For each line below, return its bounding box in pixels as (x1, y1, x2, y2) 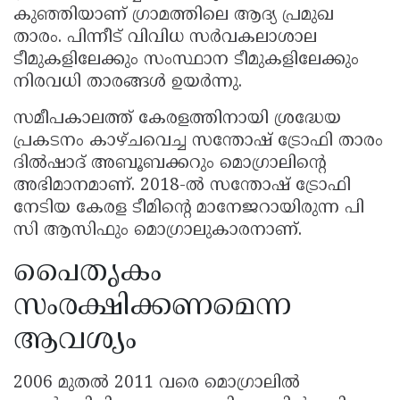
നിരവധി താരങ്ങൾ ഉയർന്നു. (13, 72, 242, 94)
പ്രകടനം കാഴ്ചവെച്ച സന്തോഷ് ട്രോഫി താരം (13, 131, 383, 153)
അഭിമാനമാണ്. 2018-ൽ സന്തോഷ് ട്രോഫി (13, 176, 351, 197)
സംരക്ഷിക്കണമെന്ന (13, 284, 291, 331)
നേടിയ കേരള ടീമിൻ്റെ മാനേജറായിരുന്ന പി (13, 198, 364, 220)
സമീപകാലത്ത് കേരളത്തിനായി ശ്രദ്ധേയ (13, 109, 341, 130)
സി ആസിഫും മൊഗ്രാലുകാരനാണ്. (13, 221, 302, 242)
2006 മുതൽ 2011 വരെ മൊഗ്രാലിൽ (13, 373, 300, 395)
